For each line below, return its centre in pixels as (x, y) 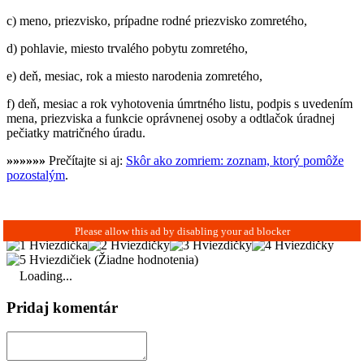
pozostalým (36, 175)
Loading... (46, 275)
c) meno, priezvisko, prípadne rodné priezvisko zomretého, (157, 20)
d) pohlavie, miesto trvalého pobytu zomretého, (127, 48)
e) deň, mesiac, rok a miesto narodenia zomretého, (134, 76)
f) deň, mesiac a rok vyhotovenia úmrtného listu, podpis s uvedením (180, 103)
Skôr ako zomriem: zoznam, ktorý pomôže (235, 160)
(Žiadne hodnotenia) (145, 259)
